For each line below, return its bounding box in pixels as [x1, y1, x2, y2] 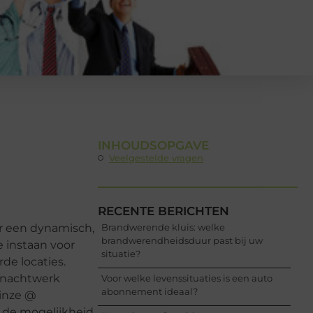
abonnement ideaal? [101, 286, 198, 298]
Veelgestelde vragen [109, 152, 203, 163]
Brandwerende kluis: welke [101, 221, 225, 233]
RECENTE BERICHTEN [98, 204, 229, 219]
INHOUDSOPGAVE [98, 138, 209, 152]
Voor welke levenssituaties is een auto [101, 272, 272, 284]
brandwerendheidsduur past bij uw [101, 235, 263, 247]
